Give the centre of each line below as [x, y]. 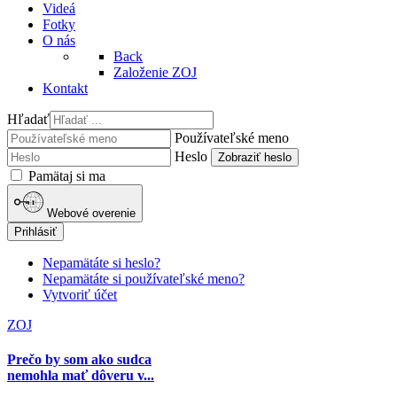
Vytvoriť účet [80, 294]
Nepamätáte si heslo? [101, 262]
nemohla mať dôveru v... [81, 376]
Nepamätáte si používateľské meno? [144, 278]
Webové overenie [92, 213]
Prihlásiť [35, 231]
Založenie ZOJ [155, 73]
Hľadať [28, 120]
